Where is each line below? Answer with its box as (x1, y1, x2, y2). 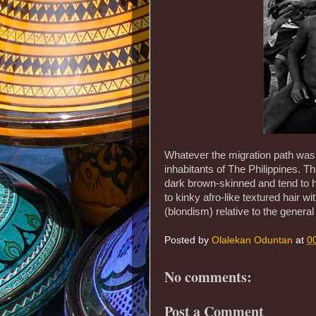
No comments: (164, 266, 252, 287)
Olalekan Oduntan (212, 235, 293, 246)
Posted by (164, 235, 212, 246)
